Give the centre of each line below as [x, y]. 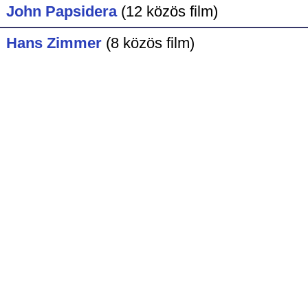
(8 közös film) [150, 43]
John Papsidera [61, 11]
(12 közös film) [169, 11]
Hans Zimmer [54, 43]
